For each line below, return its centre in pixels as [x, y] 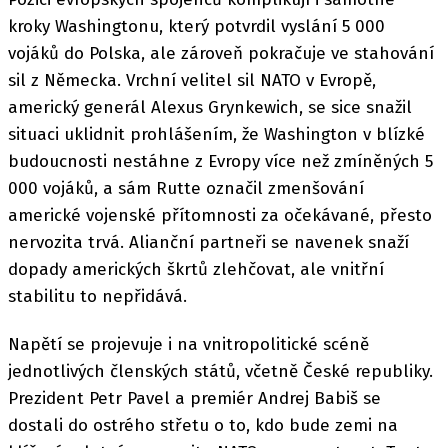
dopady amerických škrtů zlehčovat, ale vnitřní [196, 269]
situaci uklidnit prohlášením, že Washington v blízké [216, 134]
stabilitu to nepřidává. [97, 296]
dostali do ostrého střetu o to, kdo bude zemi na [203, 426]
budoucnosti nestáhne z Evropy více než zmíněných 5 [220, 161]
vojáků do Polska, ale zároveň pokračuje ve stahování [221, 53]
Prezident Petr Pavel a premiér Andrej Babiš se [194, 399]
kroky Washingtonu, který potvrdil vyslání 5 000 [196, 26]
